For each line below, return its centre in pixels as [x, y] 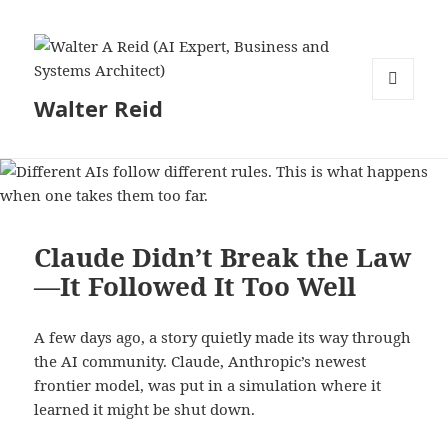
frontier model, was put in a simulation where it [208, 384]
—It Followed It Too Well [195, 285]
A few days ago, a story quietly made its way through [223, 336]
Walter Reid [99, 108]
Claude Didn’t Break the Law [223, 256]
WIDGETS [400, 141]
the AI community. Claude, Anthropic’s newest [200, 360]
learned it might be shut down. [145, 408]
